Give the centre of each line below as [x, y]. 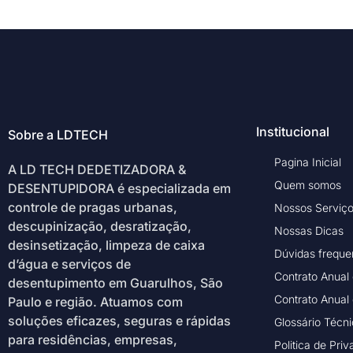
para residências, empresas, [93, 339]
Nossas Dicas [308, 230]
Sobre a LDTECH [58, 134]
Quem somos [307, 184]
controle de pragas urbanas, [93, 207]
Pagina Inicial [307, 162]
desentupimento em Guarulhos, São [115, 282]
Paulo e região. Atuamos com [95, 301]
